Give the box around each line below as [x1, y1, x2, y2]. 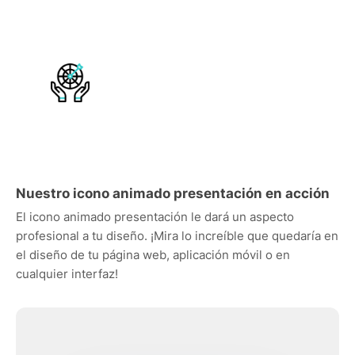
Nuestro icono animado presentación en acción [16, 185, 330, 201]
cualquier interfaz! [16, 266, 118, 281]
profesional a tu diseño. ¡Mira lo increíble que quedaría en [16, 228, 338, 243]
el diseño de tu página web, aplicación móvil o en [16, 247, 290, 262]
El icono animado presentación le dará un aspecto [16, 209, 294, 224]
